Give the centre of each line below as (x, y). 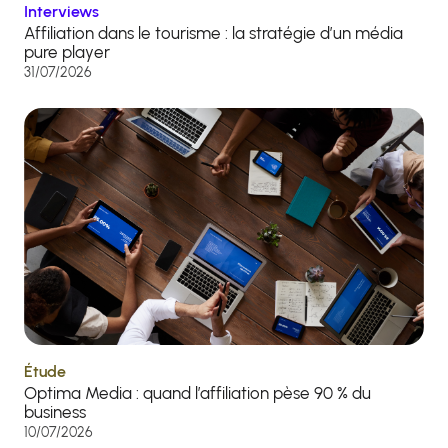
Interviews (61, 12)
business (57, 412)
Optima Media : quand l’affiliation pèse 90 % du (197, 393)
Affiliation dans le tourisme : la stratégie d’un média (213, 33)
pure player (67, 52)
